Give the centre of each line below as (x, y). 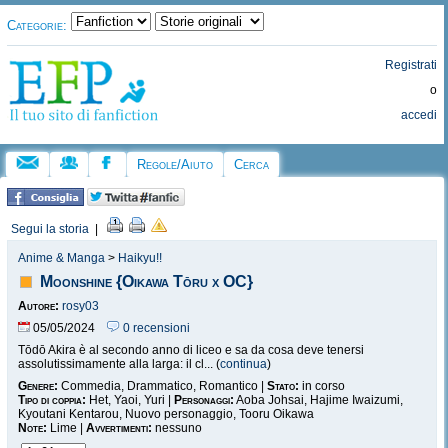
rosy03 (80, 306)
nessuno (177, 428)
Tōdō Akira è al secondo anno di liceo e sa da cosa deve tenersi (191, 350)
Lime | (66, 428)
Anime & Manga (61, 258)
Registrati (411, 65)
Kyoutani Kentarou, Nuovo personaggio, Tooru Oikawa (166, 414)
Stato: (283, 386)
